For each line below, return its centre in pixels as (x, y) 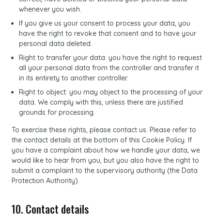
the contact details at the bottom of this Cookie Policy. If (102, 140)
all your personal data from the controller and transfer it (109, 68)
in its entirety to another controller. (73, 78)
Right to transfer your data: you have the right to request (110, 58)
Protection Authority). (46, 181)
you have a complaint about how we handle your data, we (106, 150)
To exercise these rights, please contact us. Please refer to (104, 130)
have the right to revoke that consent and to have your (108, 33)
